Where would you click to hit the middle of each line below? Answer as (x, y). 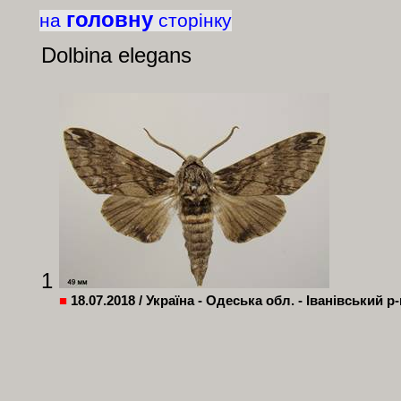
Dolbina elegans (116, 55)
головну (109, 19)
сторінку (195, 21)
